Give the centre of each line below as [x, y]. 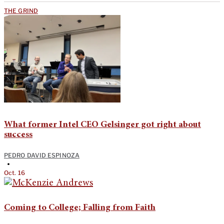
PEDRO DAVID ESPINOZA [42, 155]
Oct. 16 [14, 172]
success [18, 135]
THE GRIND [21, 10]
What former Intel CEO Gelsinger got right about [102, 125]
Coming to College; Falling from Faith [80, 208]
